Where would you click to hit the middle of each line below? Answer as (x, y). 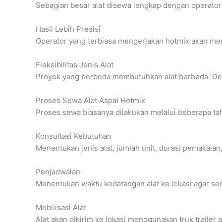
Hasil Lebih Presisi (68, 29)
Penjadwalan (58, 171)
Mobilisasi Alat (61, 207)
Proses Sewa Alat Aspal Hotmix (90, 100)
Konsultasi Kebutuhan (74, 136)
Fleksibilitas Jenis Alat (75, 64)
